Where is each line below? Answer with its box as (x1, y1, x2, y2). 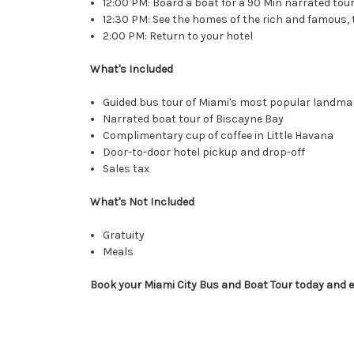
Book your (90, 278, 144, 292)
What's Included (90, 62, 173, 77)
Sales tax (103, 162, 150, 176)
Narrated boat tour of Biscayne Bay (103, 112, 284, 126)
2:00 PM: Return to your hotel (103, 29, 254, 43)
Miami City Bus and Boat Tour (144, 278, 292, 292)
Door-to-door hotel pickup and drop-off (103, 145, 306, 160)
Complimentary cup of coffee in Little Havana (103, 129, 334, 143)
